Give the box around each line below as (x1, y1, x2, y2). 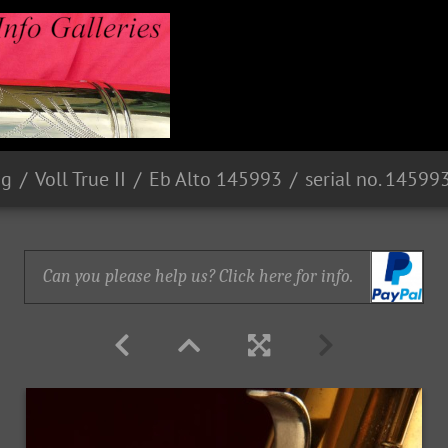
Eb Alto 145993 (149, 166, 282, 192)
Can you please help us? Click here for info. (42, 266, 353, 287)
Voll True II (35, 166, 126, 192)
